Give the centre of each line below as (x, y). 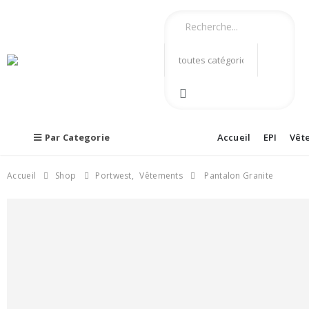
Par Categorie (77, 137)
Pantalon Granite (238, 176)
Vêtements (161, 176)
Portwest (113, 176)
